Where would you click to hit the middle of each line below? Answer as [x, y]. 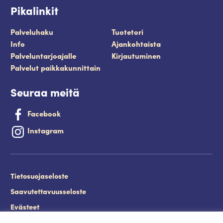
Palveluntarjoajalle [43, 55]
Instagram [46, 130]
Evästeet [25, 206]
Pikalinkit [34, 10]
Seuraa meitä [45, 92]
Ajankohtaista [136, 43]
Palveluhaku [32, 31]
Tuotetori [127, 31]
